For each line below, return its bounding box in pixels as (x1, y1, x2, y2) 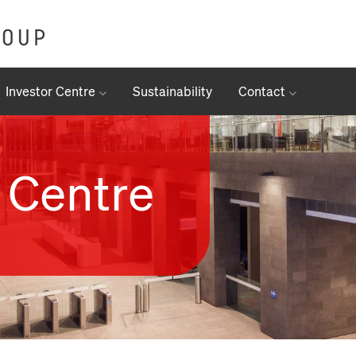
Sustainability (133, 84, 212, 99)
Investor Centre (6, 84, 99, 99)
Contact (238, 84, 288, 99)
